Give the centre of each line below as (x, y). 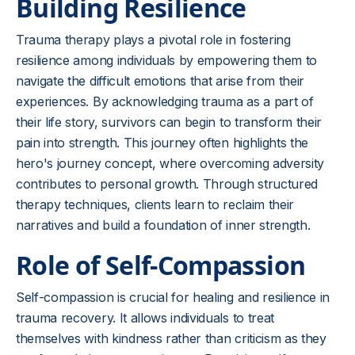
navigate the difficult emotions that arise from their (160, 81)
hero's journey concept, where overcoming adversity (170, 163)
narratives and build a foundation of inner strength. (163, 225)
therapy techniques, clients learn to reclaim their (155, 204)
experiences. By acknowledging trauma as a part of (165, 101)
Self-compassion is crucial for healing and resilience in (173, 297)
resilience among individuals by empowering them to (166, 60)
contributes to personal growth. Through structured (167, 184)
